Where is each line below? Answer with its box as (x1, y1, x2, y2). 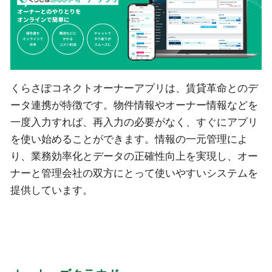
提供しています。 (10, 184, 93, 196)
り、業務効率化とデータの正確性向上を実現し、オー (10, 150, 258, 162)
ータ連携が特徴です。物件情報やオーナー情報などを (10, 99, 258, 111)
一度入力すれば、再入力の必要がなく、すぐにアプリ (10, 116, 258, 128)
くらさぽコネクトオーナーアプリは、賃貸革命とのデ (10, 82, 258, 94)
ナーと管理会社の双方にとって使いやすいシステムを (10, 167, 258, 179)
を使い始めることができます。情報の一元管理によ (10, 133, 248, 145)
